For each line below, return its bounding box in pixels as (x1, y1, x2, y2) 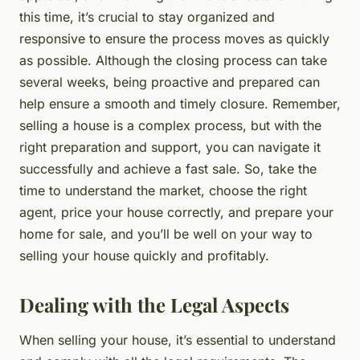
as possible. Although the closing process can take (19, 52, 327, 69)
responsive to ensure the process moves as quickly (19, 31, 329, 47)
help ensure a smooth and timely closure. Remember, (19, 96, 341, 112)
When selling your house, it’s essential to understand (19, 332, 336, 349)
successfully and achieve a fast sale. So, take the (19, 161, 317, 178)
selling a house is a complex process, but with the (19, 117, 321, 134)
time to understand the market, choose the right (19, 182, 307, 199)
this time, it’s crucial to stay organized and (19, 9, 275, 26)
